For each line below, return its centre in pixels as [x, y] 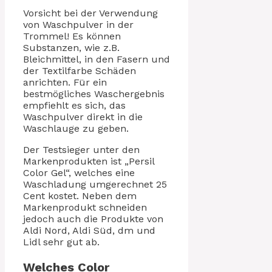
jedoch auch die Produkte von [93, 219]
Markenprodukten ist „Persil [89, 161]
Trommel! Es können [72, 36]
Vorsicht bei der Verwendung [90, 13]
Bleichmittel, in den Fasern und [97, 59]
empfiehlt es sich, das [74, 106]
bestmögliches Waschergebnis [94, 94]
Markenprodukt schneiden [85, 208]
